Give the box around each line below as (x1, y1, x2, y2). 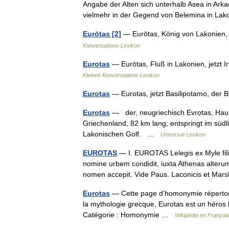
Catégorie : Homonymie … (83, 211, 175, 219)
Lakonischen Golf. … (83, 130, 161, 138)
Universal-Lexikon (161, 131, 205, 138)
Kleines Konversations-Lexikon (83, 72, 159, 78)
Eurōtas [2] (83, 30, 121, 38)
